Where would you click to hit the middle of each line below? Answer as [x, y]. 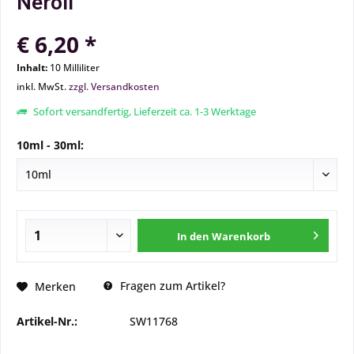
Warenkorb [241, 236]
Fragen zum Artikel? [171, 286]
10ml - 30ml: [50, 145]
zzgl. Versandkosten [114, 87]
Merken [55, 286]
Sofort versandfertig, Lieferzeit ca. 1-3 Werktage [143, 111]
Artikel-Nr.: [47, 321]
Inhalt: [33, 68]
